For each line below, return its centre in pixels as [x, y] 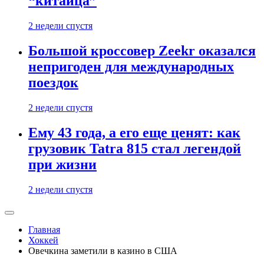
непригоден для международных [131, 67]
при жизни [62, 165]
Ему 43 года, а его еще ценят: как [134, 133]
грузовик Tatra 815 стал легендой [135, 149]
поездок [53, 83]
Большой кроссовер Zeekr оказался [142, 51]
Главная [44, 230]
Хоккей [43, 240]
